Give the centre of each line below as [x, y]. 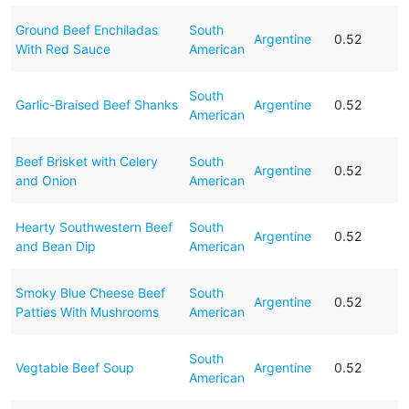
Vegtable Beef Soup [74, 367]
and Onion [46, 180]
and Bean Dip [55, 246]
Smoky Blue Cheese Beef [90, 292]
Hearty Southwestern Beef [94, 226]
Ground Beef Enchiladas [86, 29]
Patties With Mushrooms [87, 311]
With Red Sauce [63, 48]
